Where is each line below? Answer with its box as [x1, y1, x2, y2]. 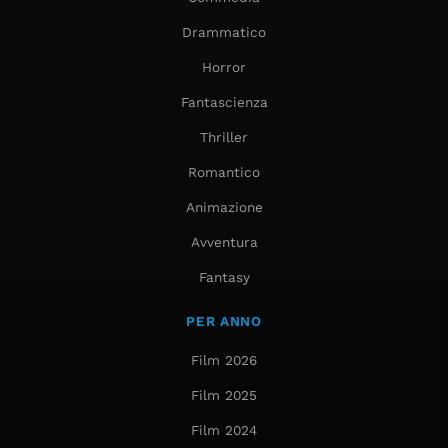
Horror [202, 58, 246, 75]
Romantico [188, 163, 260, 180]
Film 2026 [191, 351, 257, 368]
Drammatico [182, 23, 266, 40]
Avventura [190, 233, 258, 250]
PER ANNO [186, 312, 262, 329]
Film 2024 [191, 421, 257, 438]
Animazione [185, 198, 263, 215]
